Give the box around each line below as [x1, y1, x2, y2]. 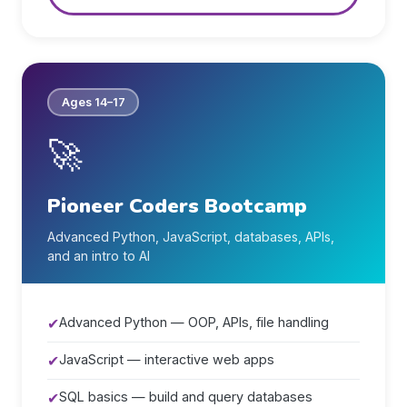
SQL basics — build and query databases [59, 389, 313, 404]
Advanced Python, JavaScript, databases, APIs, [47, 229, 334, 244]
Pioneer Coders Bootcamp [47, 192, 307, 220]
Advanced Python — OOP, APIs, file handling [59, 314, 329, 330]
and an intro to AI [47, 248, 150, 263]
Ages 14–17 [61, 94, 125, 109]
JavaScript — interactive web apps [59, 352, 274, 367]
